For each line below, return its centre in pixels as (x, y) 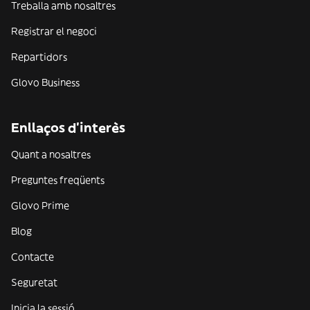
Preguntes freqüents (58, 180)
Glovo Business (45, 82)
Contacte (33, 257)
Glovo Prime (40, 206)
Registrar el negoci (54, 31)
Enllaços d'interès (68, 128)
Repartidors (39, 57)
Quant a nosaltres (51, 154)
